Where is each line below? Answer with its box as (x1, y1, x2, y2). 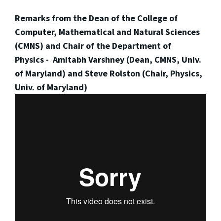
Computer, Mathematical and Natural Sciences (15, 26, 200, 37)
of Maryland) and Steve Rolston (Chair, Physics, (15, 67, 202, 79)
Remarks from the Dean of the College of (15, 12, 178, 24)
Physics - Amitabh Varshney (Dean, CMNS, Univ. (15, 53, 201, 65)
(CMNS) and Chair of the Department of (15, 39, 171, 51)
